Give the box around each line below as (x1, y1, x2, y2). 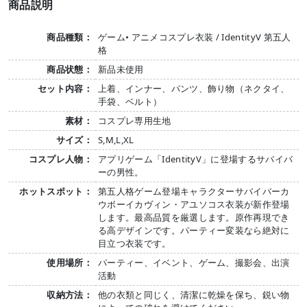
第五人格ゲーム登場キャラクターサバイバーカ (98, 184, 290, 197)
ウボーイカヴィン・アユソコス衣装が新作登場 (98, 197, 290, 210)
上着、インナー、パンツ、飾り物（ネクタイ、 (98, 82, 290, 95)
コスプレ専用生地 (98, 114, 171, 127)
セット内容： (38, 82, 93, 95)
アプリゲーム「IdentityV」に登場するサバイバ (98, 152, 293, 165)
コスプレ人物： (28, 152, 93, 165)
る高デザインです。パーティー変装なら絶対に (98, 223, 290, 236)
